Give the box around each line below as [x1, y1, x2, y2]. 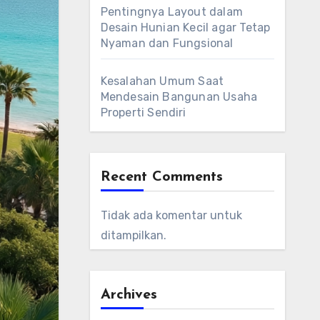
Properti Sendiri [100, 106, 186, 119]
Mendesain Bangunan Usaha [100, 90, 258, 104]
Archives [100, 288, 157, 302]
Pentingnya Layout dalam [100, 5, 244, 19]
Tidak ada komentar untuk [100, 209, 242, 222]
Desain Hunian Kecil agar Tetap [100, 21, 271, 34]
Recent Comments [100, 170, 223, 184]
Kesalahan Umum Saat [100, 74, 224, 88]
